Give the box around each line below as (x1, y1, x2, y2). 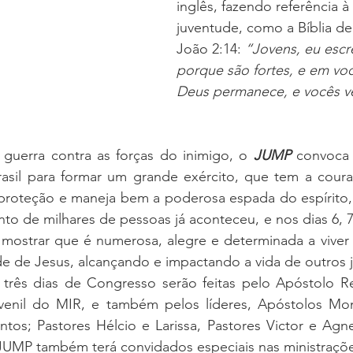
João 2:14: (176, 40, 245, 58)
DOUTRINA (138, 21, 199, 37)
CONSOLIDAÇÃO (231, 21, 329, 37)
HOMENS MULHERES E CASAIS (117, 84, 287, 100)
